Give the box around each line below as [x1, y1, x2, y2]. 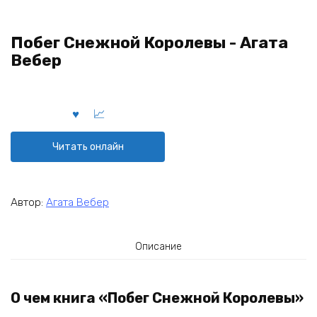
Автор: [11, 195, 46, 209]
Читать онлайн [52, 140, 124, 153]
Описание [135, 240, 182, 253]
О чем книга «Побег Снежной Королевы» [11, 289, 304, 307]
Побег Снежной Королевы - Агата [11, 33, 288, 52]
